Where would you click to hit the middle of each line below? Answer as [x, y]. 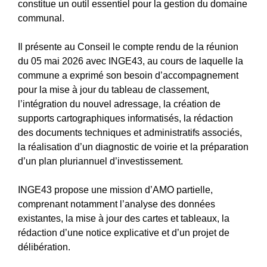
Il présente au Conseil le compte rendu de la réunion [128, 46]
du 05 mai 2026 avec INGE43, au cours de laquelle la [131, 61]
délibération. [44, 247]
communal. [41, 18]
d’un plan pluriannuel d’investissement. [100, 161]
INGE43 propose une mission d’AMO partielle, [115, 190]
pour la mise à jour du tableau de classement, [114, 89]
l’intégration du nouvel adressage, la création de [119, 104]
